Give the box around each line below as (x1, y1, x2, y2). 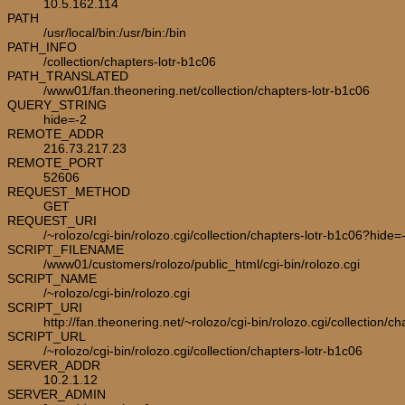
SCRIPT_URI (7, 299, 82, 315)
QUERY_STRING (7, 97, 107, 112)
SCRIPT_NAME (7, 270, 97, 286)
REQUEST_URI (7, 212, 97, 228)
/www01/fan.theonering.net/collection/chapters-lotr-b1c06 (43, 82, 370, 98)
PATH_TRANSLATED (7, 68, 128, 83)
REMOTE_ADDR (7, 126, 104, 141)
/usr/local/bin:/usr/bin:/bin (43, 24, 186, 40)
